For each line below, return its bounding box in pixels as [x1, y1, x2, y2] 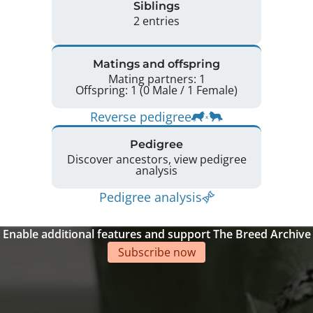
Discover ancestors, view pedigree [66, 152, 247, 168]
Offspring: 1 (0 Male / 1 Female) [196, 82, 238, 99]
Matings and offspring [93, 57, 220, 71]
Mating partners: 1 [108, 71, 205, 87]
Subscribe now [117, 244, 196, 260]
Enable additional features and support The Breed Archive [2, 226, 311, 242]
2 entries [133, 13, 180, 29]
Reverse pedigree [90, 108, 191, 125]
